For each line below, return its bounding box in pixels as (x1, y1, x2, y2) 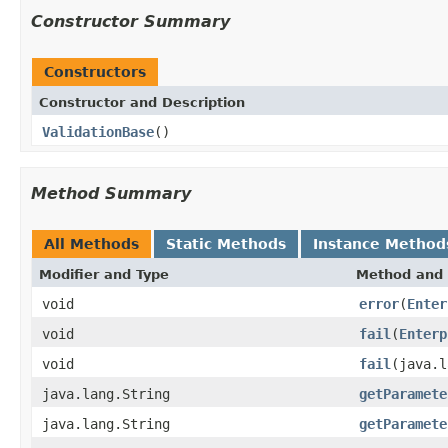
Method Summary (31, 183, 191, 203)
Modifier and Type (39, 266, 169, 282)
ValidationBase (42, 123, 154, 140)
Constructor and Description (39, 94, 245, 110)
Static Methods (166, 235, 286, 252)
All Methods (44, 235, 139, 252)
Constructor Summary (31, 11, 230, 31)
